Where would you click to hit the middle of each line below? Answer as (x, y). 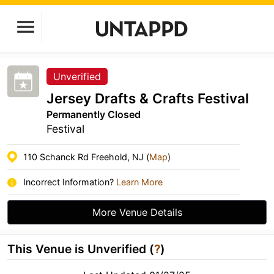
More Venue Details (137, 212)
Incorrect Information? (70, 182)
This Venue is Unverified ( (81, 249)
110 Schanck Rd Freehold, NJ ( (86, 157)
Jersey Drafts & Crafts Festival (148, 98)
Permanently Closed (94, 114)
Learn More (139, 182)
